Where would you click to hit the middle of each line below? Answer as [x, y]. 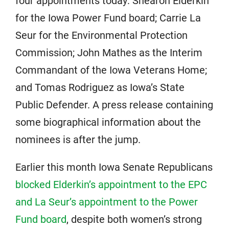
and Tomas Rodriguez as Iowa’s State [100, 87]
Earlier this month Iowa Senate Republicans [114, 167]
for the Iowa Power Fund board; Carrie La [108, 18]
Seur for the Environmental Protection [101, 35]
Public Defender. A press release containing [114, 105]
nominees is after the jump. [78, 140]
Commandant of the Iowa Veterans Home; [111, 70]
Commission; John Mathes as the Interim [109, 53]
